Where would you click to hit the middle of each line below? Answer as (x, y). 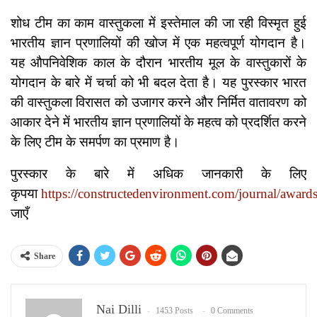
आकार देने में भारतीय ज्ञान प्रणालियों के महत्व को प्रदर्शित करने (158, 122)
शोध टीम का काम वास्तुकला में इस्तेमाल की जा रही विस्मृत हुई (158, 23)
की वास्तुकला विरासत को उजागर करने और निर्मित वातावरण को (158, 103)
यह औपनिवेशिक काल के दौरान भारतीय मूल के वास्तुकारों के (158, 63)
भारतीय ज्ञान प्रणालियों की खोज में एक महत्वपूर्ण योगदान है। (158, 43)
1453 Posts (174, 310)
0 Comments (232, 310)
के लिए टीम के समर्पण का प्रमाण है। (95, 142)
